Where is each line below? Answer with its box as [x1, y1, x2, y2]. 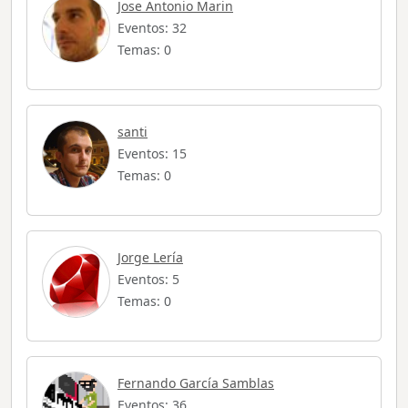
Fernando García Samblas [117, 374, 274, 393]
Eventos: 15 [117, 145, 187, 163]
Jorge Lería [117, 249, 183, 267]
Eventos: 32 [117, 19, 187, 37]
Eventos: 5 [117, 270, 179, 289]
